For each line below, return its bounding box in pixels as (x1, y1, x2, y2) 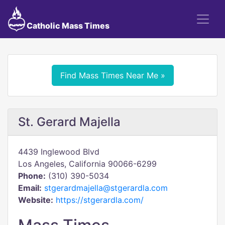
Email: (18, 183, 42, 193)
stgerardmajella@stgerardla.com (44, 183, 168, 193)
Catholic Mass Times (25, 21, 109, 31)
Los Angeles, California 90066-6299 (18, 159, 157, 169)
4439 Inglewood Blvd (18, 147, 99, 157)
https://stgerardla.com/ (56, 195, 144, 205)
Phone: (18, 171, 46, 181)
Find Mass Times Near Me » (60, 70, 165, 80)
